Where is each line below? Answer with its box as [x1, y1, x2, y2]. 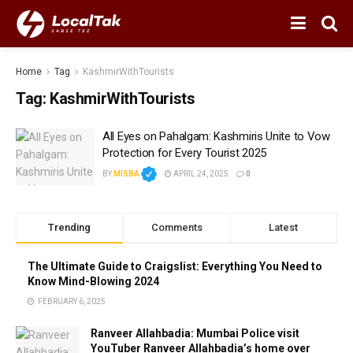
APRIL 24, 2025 [172, 169, 229, 178]
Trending [48, 221, 91, 233]
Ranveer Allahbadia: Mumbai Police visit [91, 326, 299, 340]
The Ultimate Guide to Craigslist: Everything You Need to [28, 259, 322, 273]
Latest [269, 221, 299, 233]
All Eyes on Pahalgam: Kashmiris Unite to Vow [102, 129, 330, 143]
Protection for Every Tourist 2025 [102, 146, 267, 160]
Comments [150, 221, 203, 233]
